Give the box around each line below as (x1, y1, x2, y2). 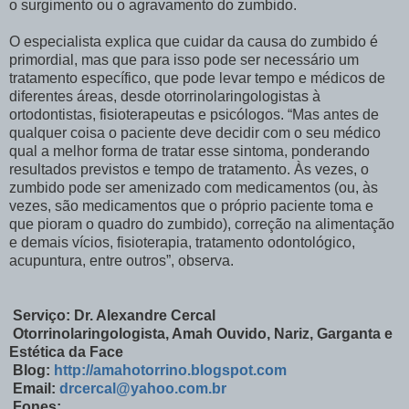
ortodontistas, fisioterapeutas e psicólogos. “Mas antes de (9, 106, 379, 122)
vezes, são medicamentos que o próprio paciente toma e (9, 197, 373, 214)
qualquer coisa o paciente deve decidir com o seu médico (9, 124, 381, 141)
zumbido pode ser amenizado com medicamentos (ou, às (9, 179, 378, 195)
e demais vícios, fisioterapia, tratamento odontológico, (9, 234, 355, 250)
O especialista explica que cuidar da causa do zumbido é (9, 33, 378, 49)
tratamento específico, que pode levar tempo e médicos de (9, 69, 385, 86)
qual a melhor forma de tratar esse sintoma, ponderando (9, 142, 370, 159)
